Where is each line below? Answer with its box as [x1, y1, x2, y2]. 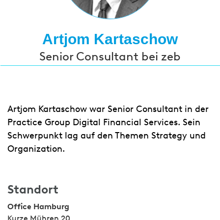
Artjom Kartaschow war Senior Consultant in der [7, 104, 209, 114]
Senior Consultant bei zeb [39, 49, 181, 63]
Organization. [7, 143, 65, 154]
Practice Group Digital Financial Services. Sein [7, 117, 200, 128]
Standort [7, 182, 58, 196]
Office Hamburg [7, 202, 69, 211]
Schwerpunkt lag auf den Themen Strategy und [7, 130, 206, 141]
